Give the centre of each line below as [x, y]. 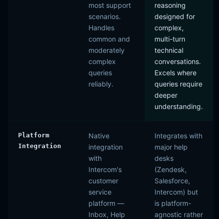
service [100, 192]
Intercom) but [176, 192]
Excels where [175, 73]
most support [110, 5]
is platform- [173, 203]
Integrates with [178, 136]
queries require [178, 84]
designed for [175, 16]
